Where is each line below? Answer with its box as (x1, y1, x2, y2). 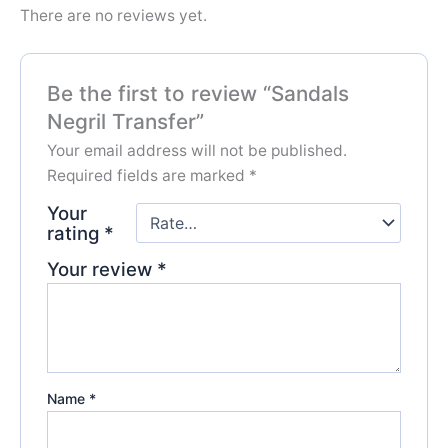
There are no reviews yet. (20, 5, 207, 25)
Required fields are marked (46, 165, 249, 185)
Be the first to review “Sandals (46, 80, 349, 106)
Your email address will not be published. (46, 140, 347, 160)
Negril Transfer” (46, 108, 204, 134)
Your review (46, 257, 157, 280)
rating (46, 221, 104, 244)
